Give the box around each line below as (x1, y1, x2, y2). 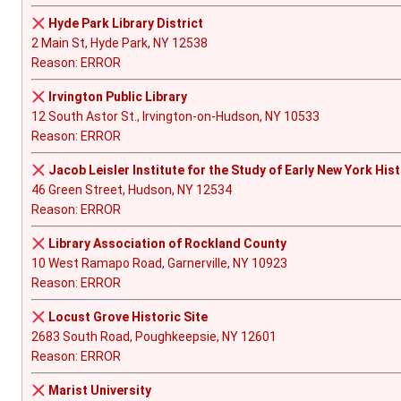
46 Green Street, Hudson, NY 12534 (31, 183, 232, 198)
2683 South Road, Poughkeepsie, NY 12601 (31, 329, 277, 345)
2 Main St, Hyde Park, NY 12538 (31, 36, 208, 51)
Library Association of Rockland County (47, 236, 286, 252)
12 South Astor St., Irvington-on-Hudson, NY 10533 (31, 109, 320, 124)
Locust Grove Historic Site (47, 310, 208, 325)
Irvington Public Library (47, 90, 187, 105)
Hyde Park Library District (47, 16, 203, 31)
